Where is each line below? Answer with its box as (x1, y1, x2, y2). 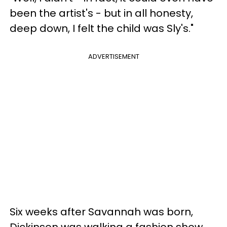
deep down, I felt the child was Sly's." (10, 21, 194, 35)
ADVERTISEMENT (88, 51, 139, 61)
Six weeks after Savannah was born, (10, 204, 193, 219)
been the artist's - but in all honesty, (10, 6, 193, 20)
